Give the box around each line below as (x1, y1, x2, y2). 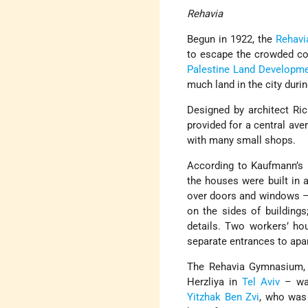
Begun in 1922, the (187, 33, 276, 46)
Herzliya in (187, 276, 243, 289)
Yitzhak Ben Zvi (187, 291, 260, 304)
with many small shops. (187, 134, 296, 147)
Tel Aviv (242, 276, 280, 289)
